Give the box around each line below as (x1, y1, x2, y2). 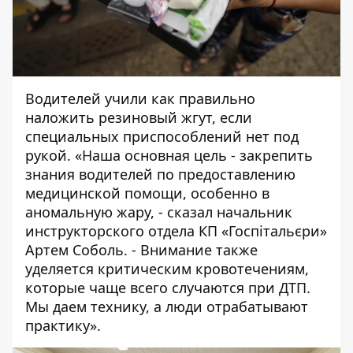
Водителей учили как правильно (25, 88, 255, 108)
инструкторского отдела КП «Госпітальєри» (25, 221, 327, 240)
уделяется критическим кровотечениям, (25, 258, 309, 278)
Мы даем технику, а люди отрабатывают (25, 296, 308, 316)
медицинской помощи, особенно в (25, 183, 269, 203)
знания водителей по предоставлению (25, 164, 295, 184)
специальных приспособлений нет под (25, 126, 299, 146)
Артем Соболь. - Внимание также (25, 240, 258, 259)
